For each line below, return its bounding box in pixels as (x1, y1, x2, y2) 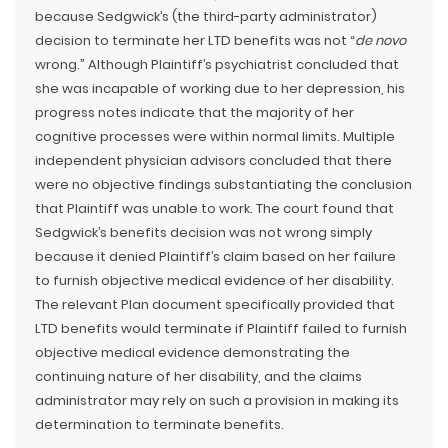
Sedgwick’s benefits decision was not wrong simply (35, 223, 372, 242)
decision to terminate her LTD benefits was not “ (35, 31, 355, 50)
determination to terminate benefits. (35, 415, 284, 434)
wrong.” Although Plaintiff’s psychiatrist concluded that (35, 55, 399, 74)
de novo (355, 31, 406, 50)
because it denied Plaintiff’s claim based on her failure (35, 247, 396, 266)
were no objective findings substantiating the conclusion (35, 175, 412, 194)
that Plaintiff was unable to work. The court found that (35, 199, 394, 218)
